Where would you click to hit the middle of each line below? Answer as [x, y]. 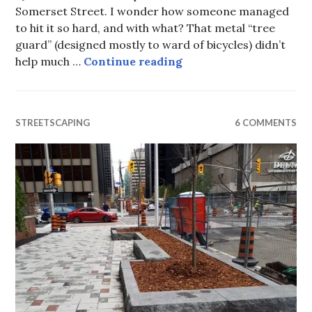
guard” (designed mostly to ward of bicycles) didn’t [151, 44]
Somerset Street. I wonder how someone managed [153, 11]
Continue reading [133, 61]
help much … [50, 61]
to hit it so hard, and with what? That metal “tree [146, 28]
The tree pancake [231, 60]
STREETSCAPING [53, 122]
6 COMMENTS [265, 122]
